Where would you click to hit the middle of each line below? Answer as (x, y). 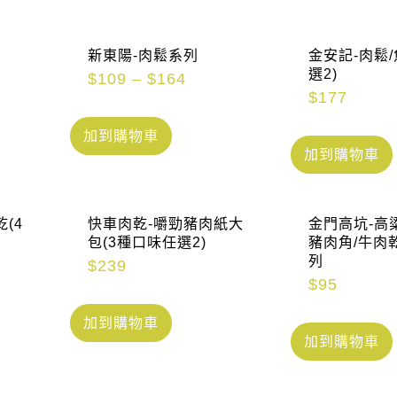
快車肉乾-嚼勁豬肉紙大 (166, 224)
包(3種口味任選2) (148, 243)
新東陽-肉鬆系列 (144, 56)
